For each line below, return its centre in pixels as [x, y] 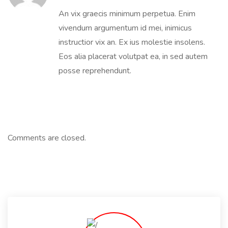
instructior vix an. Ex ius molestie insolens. [132, 42]
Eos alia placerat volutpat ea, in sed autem [133, 56]
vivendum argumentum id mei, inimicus [125, 28]
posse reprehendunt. [95, 71]
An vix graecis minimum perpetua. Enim [127, 14]
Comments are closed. [47, 138]
